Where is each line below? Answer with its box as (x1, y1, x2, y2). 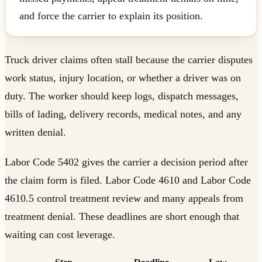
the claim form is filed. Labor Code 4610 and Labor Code (5, 174, 251, 187)
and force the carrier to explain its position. (19, 10, 203, 22)
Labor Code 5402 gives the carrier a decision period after (5, 156, 248, 168)
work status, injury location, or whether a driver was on (5, 72, 241, 84)
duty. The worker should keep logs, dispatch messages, (5, 90, 239, 102)
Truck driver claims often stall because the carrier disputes (5, 54, 253, 66)
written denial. (5, 126, 66, 139)
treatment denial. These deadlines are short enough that (5, 211, 239, 223)
